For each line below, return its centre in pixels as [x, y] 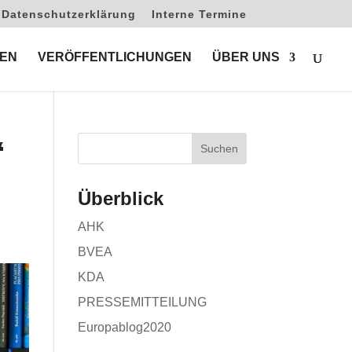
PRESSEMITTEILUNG [142, 302]
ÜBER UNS [246, 57]
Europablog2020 [124, 327]
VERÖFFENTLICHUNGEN [115, 57]
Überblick [120, 198]
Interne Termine [199, 14]
